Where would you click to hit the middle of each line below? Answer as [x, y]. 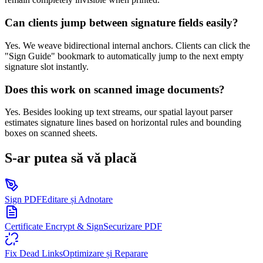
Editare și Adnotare [77, 200]
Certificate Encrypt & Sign [54, 227]
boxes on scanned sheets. [51, 133]
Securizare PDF [133, 227]
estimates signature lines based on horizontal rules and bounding [123, 123]
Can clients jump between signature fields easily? [122, 23]
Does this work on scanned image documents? [115, 89]
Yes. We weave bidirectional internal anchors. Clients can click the [127, 45]
